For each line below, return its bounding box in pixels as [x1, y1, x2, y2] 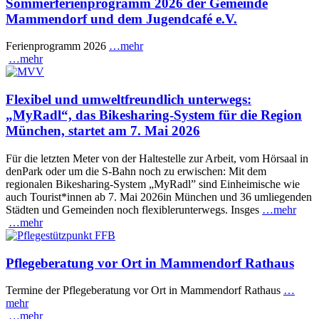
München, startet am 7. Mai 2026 [6, 123, 200, 139]
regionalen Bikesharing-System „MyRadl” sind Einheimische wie [6, 177, 300, 190]
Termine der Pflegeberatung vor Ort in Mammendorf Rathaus [6, 284, 283, 297]
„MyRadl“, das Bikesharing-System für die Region [6, 108, 302, 123]
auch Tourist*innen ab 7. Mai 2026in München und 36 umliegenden [6, 190, 312, 203]
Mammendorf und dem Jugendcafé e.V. [6, 11, 237, 26]
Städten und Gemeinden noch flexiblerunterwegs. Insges [6, 203, 262, 216]
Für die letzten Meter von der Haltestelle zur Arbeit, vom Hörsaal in [6, 152, 308, 164]
